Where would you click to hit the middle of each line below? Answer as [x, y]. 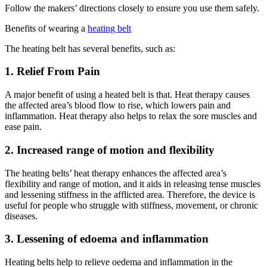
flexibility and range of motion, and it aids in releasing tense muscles [133, 184]
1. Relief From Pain [52, 72]
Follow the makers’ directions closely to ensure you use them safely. [132, 8]
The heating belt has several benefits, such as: [90, 48]
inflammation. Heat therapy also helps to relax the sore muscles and [131, 116]
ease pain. [23, 127]
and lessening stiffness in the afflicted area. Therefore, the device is [130, 194]
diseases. [21, 216]
